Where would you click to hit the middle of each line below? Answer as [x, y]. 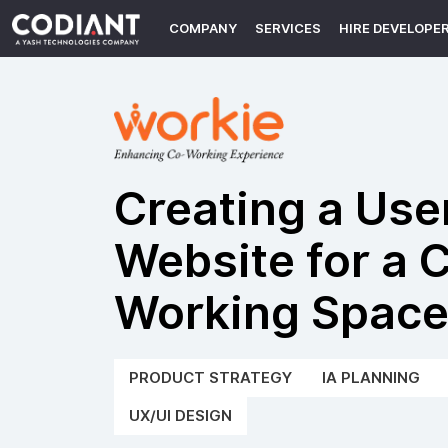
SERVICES [287, 28]
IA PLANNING [371, 378]
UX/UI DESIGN [180, 416]
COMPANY [202, 28]
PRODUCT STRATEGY [210, 378]
